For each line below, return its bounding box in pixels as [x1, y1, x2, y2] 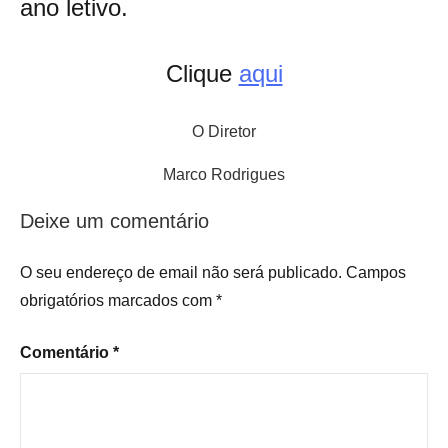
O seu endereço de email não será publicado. [20, 263, 342, 281]
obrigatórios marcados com [20, 291, 216, 309]
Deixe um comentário [20, 209, 209, 232]
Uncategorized [32, 230, 125, 247]
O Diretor [192, 122, 256, 140]
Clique [165, 59, 239, 87]
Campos [346, 263, 406, 281]
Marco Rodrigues [163, 165, 285, 183]
